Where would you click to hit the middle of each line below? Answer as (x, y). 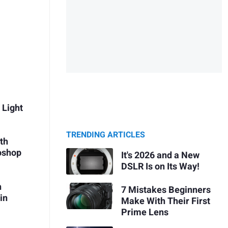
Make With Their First (165, 201)
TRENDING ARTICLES (106, 135)
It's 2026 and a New (160, 155)
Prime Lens (145, 212)
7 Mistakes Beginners (166, 190)
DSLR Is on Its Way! (160, 166)
